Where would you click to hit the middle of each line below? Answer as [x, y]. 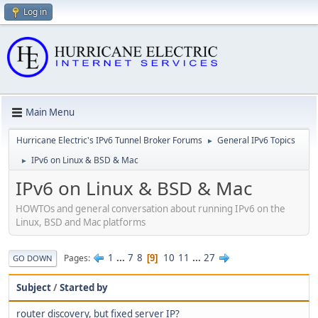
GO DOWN [33, 258]
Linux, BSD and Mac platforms [81, 223]
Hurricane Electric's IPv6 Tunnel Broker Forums [109, 140]
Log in [35, 12]
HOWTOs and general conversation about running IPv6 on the [150, 209]
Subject [34, 288]
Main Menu [50, 113]
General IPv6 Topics [256, 140]
